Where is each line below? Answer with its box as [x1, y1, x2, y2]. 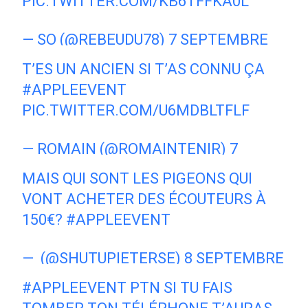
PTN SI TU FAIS [126, 278, 233, 296]
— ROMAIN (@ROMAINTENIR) [22, 140, 230, 157]
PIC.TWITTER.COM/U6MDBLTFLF [22, 101, 250, 119]
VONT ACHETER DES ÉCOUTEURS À [22, 190, 267, 208]
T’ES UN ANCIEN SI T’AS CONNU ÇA [22, 60, 265, 78]
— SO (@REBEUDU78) [22, 30, 169, 48]
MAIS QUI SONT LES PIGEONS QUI [22, 169, 253, 187]
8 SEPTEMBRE [184, 249, 285, 267]
